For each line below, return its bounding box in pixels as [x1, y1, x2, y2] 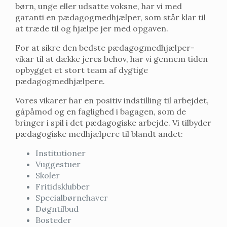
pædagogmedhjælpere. [15, 75, 105, 86]
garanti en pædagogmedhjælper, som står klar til [15, 12, 206, 22]
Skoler [35, 170, 60, 180]
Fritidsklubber [35, 181, 90, 192]
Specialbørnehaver [35, 192, 108, 203]
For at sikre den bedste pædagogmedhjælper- [15, 42, 195, 53]
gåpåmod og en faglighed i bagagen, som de [15, 106, 186, 117]
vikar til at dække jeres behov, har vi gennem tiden [15, 53, 208, 64]
